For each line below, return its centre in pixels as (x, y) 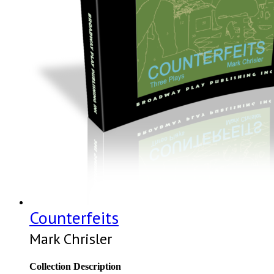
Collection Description (75, 266)
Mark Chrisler (71, 239)
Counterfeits (74, 218)
